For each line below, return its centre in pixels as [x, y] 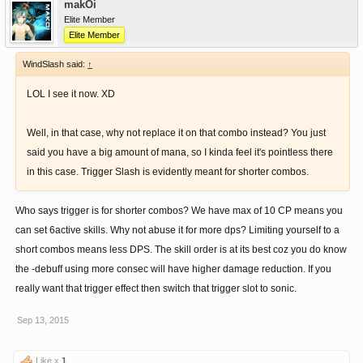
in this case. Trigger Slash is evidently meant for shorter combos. [168, 172]
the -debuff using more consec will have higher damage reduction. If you [173, 269]
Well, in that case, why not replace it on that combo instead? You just [176, 133]
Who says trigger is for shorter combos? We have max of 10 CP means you [179, 211]
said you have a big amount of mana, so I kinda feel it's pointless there [180, 152]
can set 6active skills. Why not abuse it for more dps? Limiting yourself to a [177, 230]
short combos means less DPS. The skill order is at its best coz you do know [181, 250]
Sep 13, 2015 [43, 320]
